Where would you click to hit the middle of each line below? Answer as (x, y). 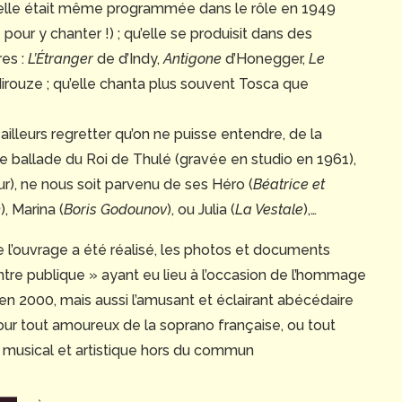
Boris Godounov (115, 210)
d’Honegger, (265, 59)
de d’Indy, (128, 59)
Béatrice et (289, 185)
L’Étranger (61, 59)
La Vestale (269, 210)
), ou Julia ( (201, 210)
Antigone (192, 59)
